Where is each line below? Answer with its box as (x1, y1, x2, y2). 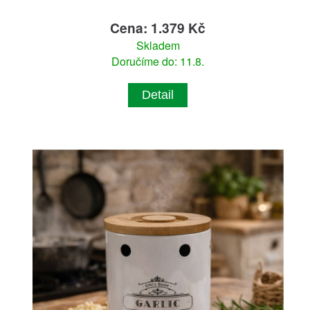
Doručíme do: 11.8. (111, 53, 205, 70)
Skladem (136, 37, 180, 54)
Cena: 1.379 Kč (110, 18, 206, 38)
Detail (142, 88, 174, 102)
